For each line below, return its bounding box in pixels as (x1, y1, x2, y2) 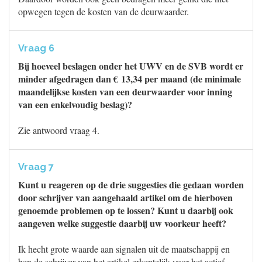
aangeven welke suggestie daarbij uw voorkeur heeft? (18, 216, 226, 230)
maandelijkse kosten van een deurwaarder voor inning (18, 85, 232, 98)
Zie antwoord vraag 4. (18, 124, 99, 136)
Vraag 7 (18, 161, 54, 173)
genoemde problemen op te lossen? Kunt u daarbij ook (18, 204, 233, 217)
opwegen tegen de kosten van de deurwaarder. (18, 5, 189, 18)
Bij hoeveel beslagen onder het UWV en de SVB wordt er (18, 59, 243, 73)
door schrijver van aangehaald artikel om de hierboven (18, 191, 233, 204)
